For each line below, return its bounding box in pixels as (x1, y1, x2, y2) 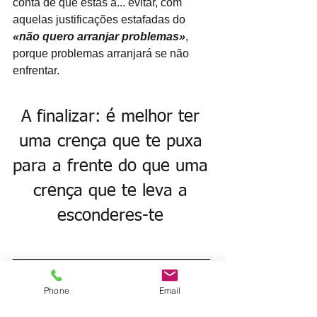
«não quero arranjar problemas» (13, 30, 185, 43)
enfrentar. (13, 64, 62, 77)
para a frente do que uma (13, 158, 214, 175)
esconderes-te (57, 207, 169, 225)
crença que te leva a (33, 183, 193, 200)
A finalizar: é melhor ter (21, 108, 205, 126)
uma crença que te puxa (18, 133, 208, 151)
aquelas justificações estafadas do (13, 13, 185, 26)
